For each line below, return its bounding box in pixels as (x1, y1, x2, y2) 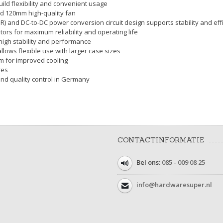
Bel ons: (134, 158, 162, 167)
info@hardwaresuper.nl (136, 180, 212, 190)
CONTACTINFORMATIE (117, 135, 204, 145)
